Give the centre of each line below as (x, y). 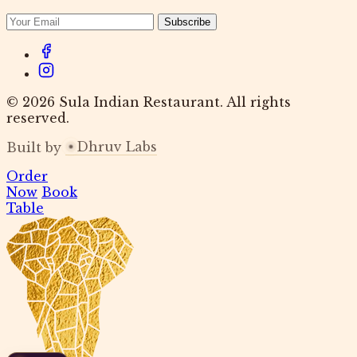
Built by (36, 148)
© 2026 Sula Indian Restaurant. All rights (149, 102)
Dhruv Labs (117, 147)
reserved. (38, 118)
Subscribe (187, 22)
